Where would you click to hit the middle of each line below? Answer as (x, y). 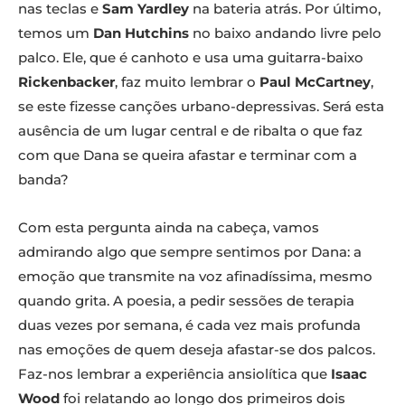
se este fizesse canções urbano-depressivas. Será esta (201, 107)
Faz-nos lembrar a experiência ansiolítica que (174, 374)
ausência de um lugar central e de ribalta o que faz (190, 131)
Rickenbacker (66, 82)
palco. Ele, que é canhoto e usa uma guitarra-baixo (191, 58)
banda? (43, 180)
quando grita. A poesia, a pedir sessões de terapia (186, 301)
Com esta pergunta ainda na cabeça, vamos (169, 228)
